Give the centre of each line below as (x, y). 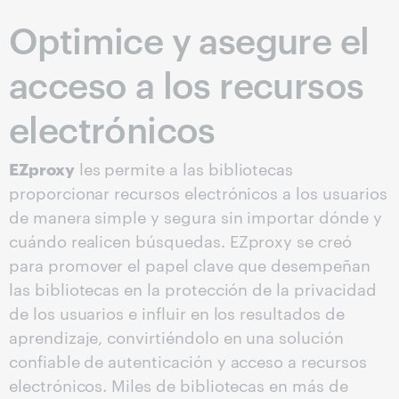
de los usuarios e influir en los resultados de (177, 313)
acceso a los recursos (187, 83)
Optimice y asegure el (189, 39)
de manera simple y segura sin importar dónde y (195, 216)
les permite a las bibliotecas (184, 168)
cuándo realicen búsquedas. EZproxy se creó (180, 240)
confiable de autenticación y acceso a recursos (188, 361)
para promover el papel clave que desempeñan (190, 265)
